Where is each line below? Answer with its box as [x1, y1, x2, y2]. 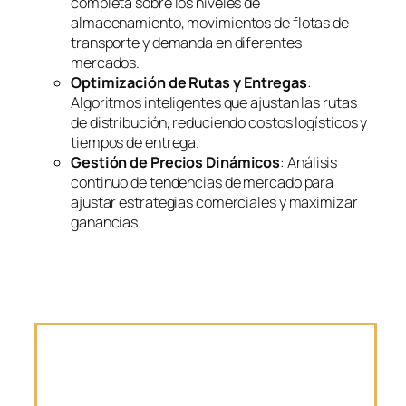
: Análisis [280, 152, 338, 173]
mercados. [71, 53, 140, 73]
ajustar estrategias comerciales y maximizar [71, 192, 358, 213]
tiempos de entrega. [71, 132, 200, 153]
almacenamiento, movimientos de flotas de [71, 13, 349, 34]
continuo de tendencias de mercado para [71, 172, 334, 193]
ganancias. [71, 212, 142, 233]
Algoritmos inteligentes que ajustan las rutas [71, 92, 357, 113]
